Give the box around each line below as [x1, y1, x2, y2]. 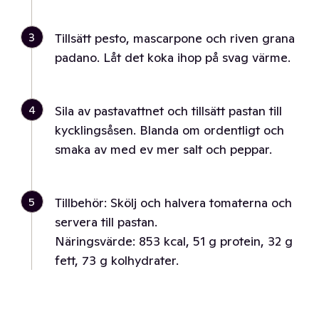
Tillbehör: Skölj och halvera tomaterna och [55, 194, 292, 211]
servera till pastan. [55, 214, 157, 230]
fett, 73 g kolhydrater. [55, 252, 179, 268]
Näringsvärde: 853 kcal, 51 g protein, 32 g [55, 233, 293, 249]
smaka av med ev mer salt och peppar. [55, 141, 272, 157]
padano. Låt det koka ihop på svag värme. [55, 49, 291, 66]
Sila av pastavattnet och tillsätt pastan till [55, 103, 282, 119]
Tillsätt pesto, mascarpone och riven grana [55, 30, 295, 46]
